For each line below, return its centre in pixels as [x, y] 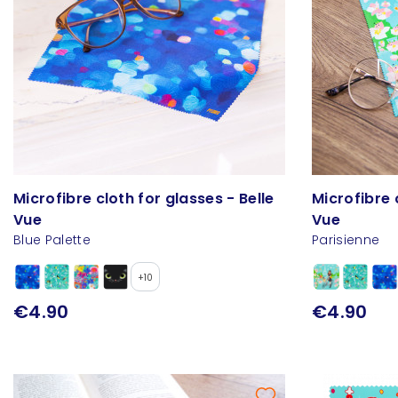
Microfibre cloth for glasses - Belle [144, 199]
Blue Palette [52, 240]
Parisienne [346, 240]
